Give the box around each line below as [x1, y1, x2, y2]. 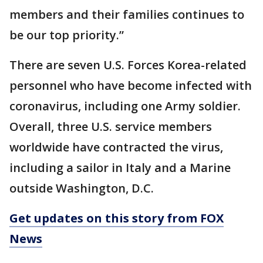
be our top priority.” [9, 27, 124, 43]
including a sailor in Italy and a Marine [9, 160, 231, 176]
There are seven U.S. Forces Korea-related [9, 57, 247, 73]
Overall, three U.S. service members [9, 119, 212, 135]
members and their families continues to [9, 6, 244, 23]
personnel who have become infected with [9, 77, 252, 94]
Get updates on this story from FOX [9, 210, 224, 227]
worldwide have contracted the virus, [9, 139, 223, 156]
